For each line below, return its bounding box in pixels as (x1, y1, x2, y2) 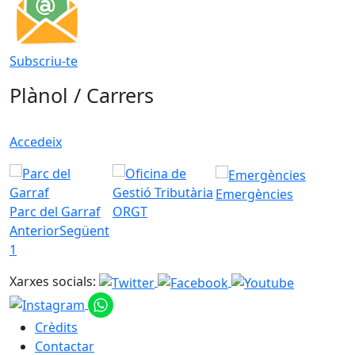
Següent (59, 222, 109, 240)
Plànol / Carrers (10, 82, 154, 109)
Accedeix (10, 133, 62, 151)
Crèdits (35, 319, 78, 337)
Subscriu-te (10, 52, 78, 71)
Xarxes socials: (10, 273, 96, 291)
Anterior (10, 222, 59, 240)
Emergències (216, 185, 293, 204)
